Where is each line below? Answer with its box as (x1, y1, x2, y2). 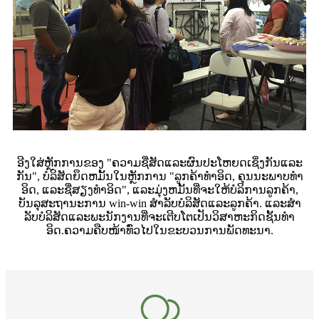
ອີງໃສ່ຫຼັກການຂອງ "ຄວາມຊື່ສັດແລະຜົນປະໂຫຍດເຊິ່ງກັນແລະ (16, 157, 303, 169)
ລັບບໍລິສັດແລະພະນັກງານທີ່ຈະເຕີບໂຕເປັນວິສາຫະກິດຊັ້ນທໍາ (24, 211, 295, 224)
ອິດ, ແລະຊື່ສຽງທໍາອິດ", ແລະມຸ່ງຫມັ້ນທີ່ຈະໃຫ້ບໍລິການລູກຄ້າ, (21, 184, 298, 197)
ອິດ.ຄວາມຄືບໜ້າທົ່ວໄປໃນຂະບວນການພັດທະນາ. (46, 224, 273, 237)
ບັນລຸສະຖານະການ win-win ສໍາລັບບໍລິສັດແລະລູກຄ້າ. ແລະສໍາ (18, 197, 301, 210)
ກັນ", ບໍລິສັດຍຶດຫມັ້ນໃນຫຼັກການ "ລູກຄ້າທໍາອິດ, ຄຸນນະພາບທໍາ (16, 170, 303, 183)
